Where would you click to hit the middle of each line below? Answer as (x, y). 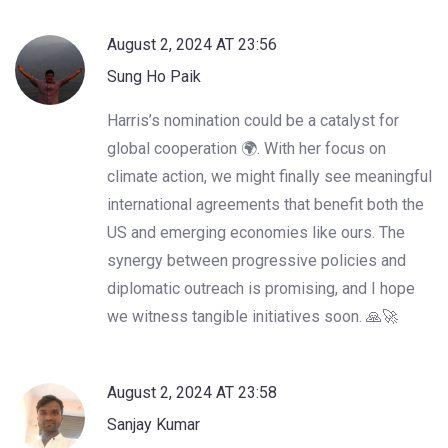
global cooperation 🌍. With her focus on (246, 148)
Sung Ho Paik (154, 76)
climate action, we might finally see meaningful (269, 176)
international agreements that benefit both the (265, 204)
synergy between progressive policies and (256, 260)
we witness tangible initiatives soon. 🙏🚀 (252, 316)
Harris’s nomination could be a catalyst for (253, 120)
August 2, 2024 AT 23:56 (192, 44)
